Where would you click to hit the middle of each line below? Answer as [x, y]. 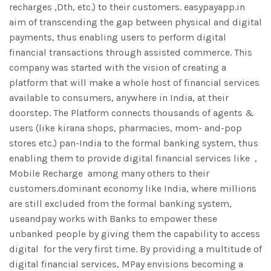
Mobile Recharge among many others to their [109, 174]
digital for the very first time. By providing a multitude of [135, 249]
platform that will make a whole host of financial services [134, 83]
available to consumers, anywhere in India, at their [119, 98]
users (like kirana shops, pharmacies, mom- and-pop [126, 128]
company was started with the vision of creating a [118, 68]
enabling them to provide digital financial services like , [133, 158]
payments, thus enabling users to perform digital [118, 38]
